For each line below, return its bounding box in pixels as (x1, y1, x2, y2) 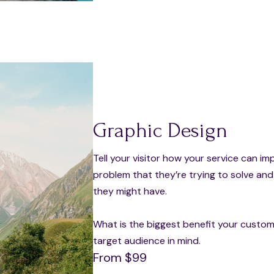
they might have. (93, 184, 167, 198)
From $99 (93, 249, 147, 265)
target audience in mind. (93, 234, 201, 247)
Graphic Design (93, 118, 228, 143)
